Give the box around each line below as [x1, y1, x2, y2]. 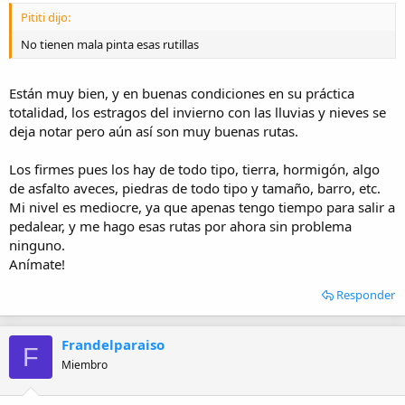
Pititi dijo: [21, 8, 71, 25]
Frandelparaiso [61, 335, 165, 353]
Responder [336, 287, 395, 303]
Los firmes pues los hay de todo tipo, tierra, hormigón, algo [9, 160, 380, 178]
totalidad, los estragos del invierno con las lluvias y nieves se [9, 103, 386, 121]
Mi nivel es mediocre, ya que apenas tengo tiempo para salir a [9, 198, 395, 216]
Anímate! [9, 255, 65, 273]
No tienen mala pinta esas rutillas [21, 35, 199, 52]
